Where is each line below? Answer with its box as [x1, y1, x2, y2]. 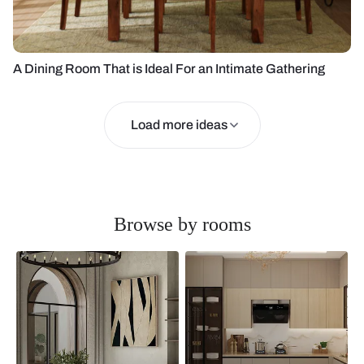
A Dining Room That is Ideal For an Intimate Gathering [13, 62, 325, 76]
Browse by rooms [113, 214, 251, 235]
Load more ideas [130, 118, 227, 132]
